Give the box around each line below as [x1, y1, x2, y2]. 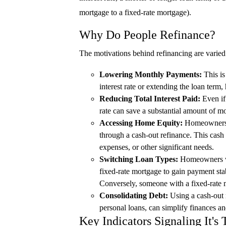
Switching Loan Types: [99, 155, 178, 164]
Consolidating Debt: [99, 191, 168, 200]
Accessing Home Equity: [99, 119, 183, 128]
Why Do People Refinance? [79, 28, 215, 42]
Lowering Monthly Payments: [99, 70, 202, 79]
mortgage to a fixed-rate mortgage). [79, 8, 191, 17]
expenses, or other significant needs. [99, 143, 214, 152]
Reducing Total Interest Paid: [99, 94, 200, 103]
